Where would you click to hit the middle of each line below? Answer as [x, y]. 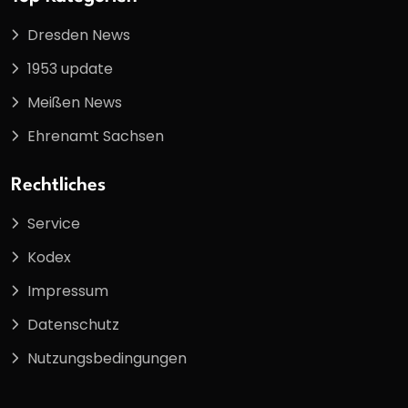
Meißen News [75, 102]
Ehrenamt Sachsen [96, 136]
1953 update [70, 68]
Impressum [68, 291]
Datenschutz [73, 325]
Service [54, 224]
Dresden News [79, 35]
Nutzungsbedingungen [107, 359]
